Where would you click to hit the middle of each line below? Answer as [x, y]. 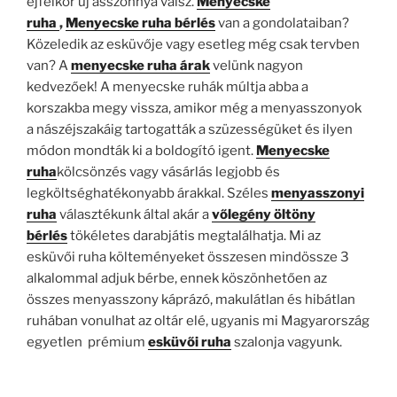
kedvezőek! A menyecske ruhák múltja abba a [167, 87]
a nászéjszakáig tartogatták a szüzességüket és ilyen [190, 130]
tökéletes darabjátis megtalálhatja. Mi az [194, 236]
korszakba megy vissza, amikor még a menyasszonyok [194, 109]
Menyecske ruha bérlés [140, 23]
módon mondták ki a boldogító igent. [141, 151]
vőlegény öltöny [264, 215]
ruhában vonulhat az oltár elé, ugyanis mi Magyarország [198, 321]
